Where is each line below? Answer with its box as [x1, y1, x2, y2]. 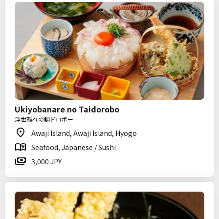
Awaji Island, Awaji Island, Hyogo [31, 128, 137, 138]
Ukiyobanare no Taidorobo [15, 103, 119, 115]
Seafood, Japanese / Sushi [31, 142, 116, 152]
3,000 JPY [31, 156, 62, 166]
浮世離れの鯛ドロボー [15, 115, 73, 123]
